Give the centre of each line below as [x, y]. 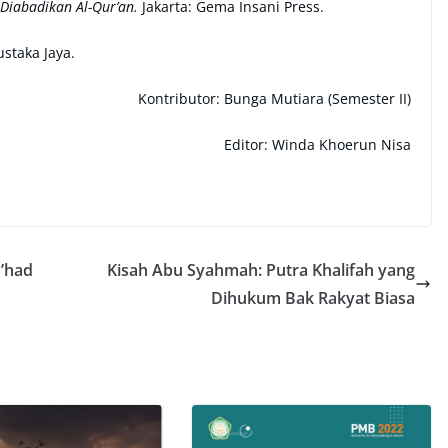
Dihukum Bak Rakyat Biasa [313, 298]
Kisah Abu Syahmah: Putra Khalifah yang [261, 270]
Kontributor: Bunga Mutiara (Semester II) [274, 98]
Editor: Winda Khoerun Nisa [317, 144]
